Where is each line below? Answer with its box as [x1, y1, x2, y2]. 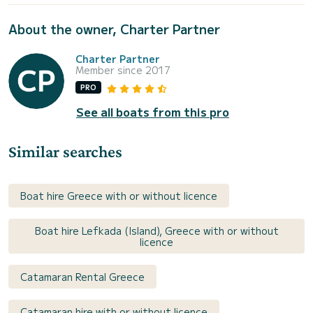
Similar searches [8, 141, 122, 161]
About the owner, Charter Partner [8, 20, 220, 38]
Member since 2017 [75, 63, 170, 78]
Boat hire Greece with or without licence [20, 188, 217, 203]
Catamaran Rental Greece [20, 269, 145, 284]
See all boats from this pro [76, 103, 229, 120]
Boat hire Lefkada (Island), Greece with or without [34, 223, 279, 238]
